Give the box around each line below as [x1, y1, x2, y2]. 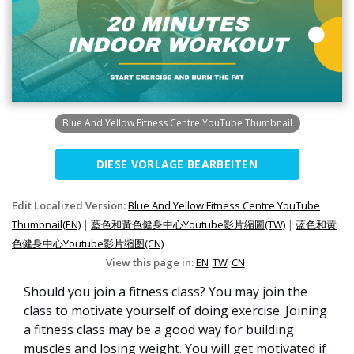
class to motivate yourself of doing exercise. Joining [24, 302, 327, 320]
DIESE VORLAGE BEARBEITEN [96, 156, 258, 172]
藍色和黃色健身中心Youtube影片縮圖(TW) [91, 217, 285, 232]
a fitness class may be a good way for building [24, 321, 294, 339]
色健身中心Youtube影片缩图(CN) [12, 236, 164, 251]
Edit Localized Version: [12, 198, 128, 213]
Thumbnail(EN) [12, 217, 81, 232]
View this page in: [105, 255, 196, 270]
